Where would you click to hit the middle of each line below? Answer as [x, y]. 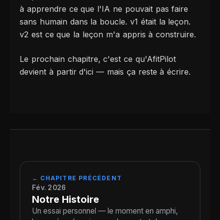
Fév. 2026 [49, 188]
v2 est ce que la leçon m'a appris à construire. [108, 35]
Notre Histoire [66, 200]
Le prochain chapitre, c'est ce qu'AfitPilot [98, 59]
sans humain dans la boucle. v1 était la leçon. [105, 22]
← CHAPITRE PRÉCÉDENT [77, 178]
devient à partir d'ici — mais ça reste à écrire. [105, 72]
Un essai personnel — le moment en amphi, [105, 211]
